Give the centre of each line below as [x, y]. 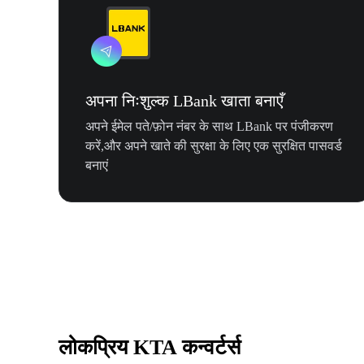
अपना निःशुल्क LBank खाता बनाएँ [184, 101]
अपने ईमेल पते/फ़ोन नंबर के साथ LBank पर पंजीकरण [209, 127]
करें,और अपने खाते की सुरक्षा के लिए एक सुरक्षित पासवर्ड [214, 146]
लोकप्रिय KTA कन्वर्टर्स [149, 348]
